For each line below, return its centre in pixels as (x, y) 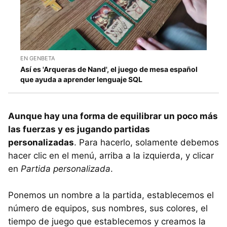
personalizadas (41, 142)
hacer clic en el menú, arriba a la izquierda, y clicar (111, 155)
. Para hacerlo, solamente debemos (146, 142)
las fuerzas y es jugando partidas (79, 129)
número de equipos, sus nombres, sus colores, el (108, 208)
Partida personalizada (66, 168)
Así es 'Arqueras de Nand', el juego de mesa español (109, 69)
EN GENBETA (37, 58)
